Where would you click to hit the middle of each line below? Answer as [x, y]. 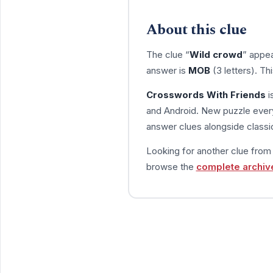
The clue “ [168, 54]
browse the [171, 166]
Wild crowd [216, 54]
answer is [167, 70]
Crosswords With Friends [206, 94]
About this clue [196, 30]
